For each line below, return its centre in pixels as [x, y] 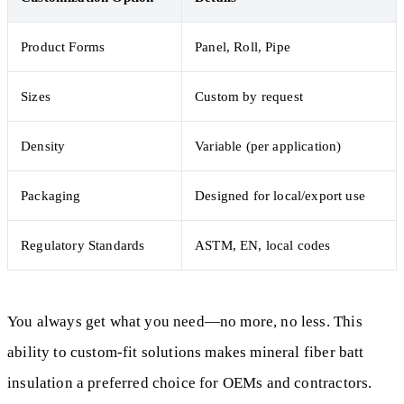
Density [43, 146]
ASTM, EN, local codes [263, 245]
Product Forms [63, 46]
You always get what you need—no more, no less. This [185, 321]
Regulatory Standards [83, 245]
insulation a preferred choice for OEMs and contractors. [190, 383]
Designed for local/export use [280, 195]
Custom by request [249, 96]
